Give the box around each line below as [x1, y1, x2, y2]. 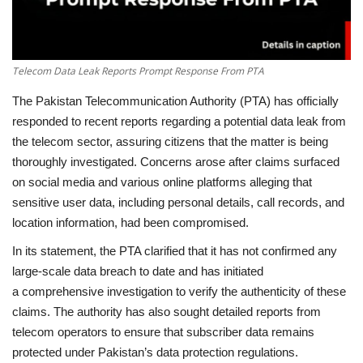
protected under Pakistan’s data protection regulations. [12, 344, 298, 359]
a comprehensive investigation [12, 284, 173, 298]
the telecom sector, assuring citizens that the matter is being [12, 134, 328, 148]
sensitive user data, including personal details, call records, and [12, 194, 344, 209]
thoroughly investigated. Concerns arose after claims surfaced [12, 154, 340, 169]
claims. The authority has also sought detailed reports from [12, 304, 321, 318]
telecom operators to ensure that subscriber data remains [12, 324, 314, 339]
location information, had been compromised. [12, 215, 249, 229]
